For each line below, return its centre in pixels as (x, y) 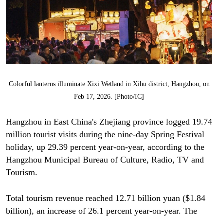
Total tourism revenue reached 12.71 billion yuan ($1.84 (105, 198)
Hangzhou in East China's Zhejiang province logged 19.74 (109, 122)
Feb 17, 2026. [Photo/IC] (109, 97)
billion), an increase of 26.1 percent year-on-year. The (101, 210)
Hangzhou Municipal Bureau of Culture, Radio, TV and (105, 160)
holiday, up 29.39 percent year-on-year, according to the (105, 147)
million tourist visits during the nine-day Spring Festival (105, 135)
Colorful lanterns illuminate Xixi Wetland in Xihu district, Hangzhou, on (109, 84)
